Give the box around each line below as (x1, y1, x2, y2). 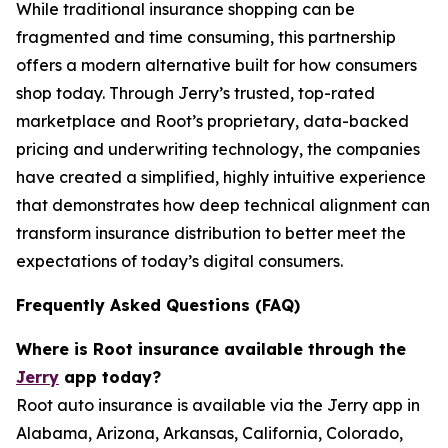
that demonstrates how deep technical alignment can (16, 195, 430, 215)
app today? (59, 367, 161, 387)
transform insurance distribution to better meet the (16, 223, 406, 243)
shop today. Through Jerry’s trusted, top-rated (16, 83, 375, 103)
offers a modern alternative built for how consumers (16, 55, 417, 75)
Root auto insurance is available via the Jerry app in (16, 395, 420, 415)
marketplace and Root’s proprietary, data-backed (16, 111, 409, 131)
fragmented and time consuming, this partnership (16, 27, 396, 47)
